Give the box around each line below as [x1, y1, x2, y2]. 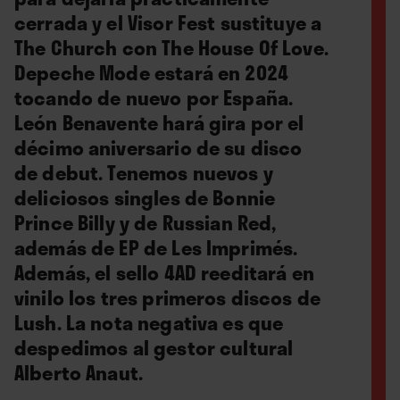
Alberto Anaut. [14, 357, 144, 387]
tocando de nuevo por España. [14, 82, 294, 112]
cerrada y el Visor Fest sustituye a [14, 7, 322, 37]
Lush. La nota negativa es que [14, 307, 284, 337]
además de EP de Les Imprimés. [14, 232, 298, 262]
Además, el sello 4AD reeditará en [14, 257, 314, 287]
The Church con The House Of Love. [14, 32, 329, 62]
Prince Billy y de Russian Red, [14, 207, 277, 237]
